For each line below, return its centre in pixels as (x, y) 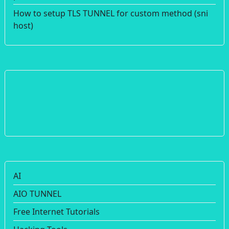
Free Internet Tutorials (56, 211)
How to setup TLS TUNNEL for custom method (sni (111, 13)
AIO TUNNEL (37, 193)
